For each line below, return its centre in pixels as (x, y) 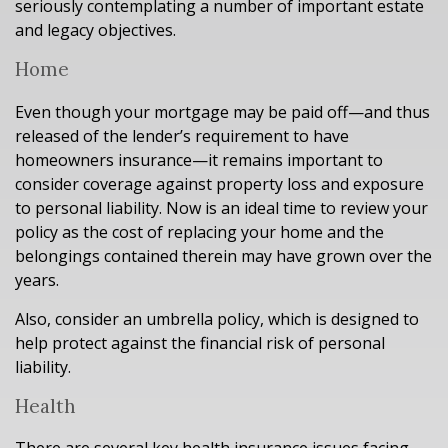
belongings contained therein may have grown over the (223, 255)
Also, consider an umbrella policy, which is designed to (217, 318)
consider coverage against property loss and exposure (219, 183)
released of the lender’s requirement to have (182, 135)
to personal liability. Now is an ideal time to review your (221, 207)
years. (37, 279)
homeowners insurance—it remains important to (199, 159)
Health (45, 405)
